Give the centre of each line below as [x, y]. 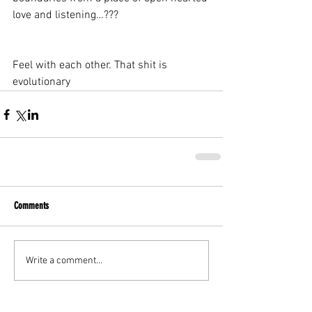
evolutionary [41, 82]
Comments [31, 206]
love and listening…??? [65, 15]
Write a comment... [64, 260]
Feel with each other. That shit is [91, 65]
